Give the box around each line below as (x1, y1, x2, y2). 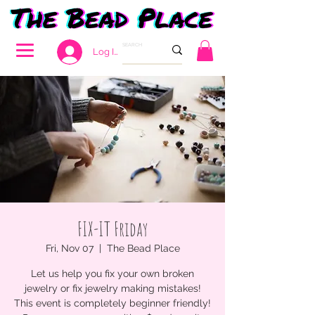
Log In (92, 46, 120, 57)
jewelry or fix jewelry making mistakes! (24, 282, 201, 294)
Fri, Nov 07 (45, 242, 94, 254)
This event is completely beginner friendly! (14, 297, 211, 309)
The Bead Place (106, 242, 180, 254)
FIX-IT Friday (77, 216, 148, 241)
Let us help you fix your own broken (31, 267, 194, 279)
